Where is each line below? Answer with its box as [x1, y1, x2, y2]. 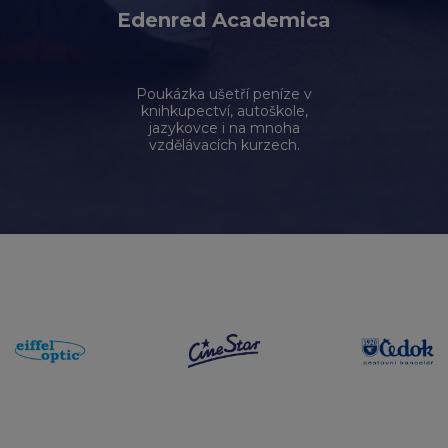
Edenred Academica [117, 8, 331, 32]
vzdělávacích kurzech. [148, 136, 300, 154]
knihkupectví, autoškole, [140, 102, 308, 120]
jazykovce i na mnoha [148, 119, 300, 137]
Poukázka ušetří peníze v [136, 85, 312, 103]
